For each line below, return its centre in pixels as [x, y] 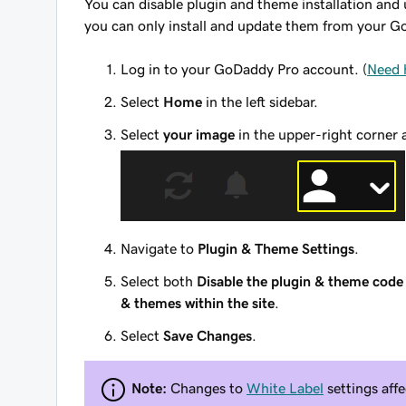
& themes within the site [198, 303]
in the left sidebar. [260, 101]
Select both [159, 281]
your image [199, 134]
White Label [285, 387]
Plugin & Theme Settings [276, 248]
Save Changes [208, 335]
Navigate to [159, 248]
